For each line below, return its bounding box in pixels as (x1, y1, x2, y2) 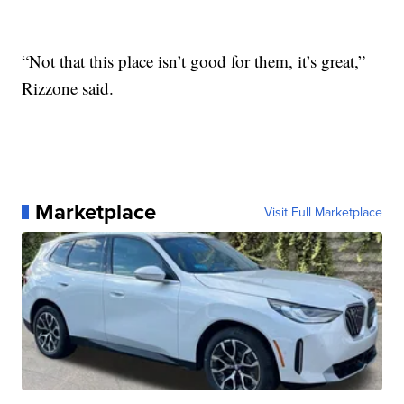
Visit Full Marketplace (263, 202, 382, 221)
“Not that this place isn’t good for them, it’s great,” (22, 49, 366, 72)
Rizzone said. (22, 76, 115, 99)
